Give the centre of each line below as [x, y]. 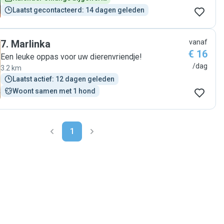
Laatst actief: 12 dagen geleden [63, 79]
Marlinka [31, 44]
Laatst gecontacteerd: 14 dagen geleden [78, 10]
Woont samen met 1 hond [54, 91]
